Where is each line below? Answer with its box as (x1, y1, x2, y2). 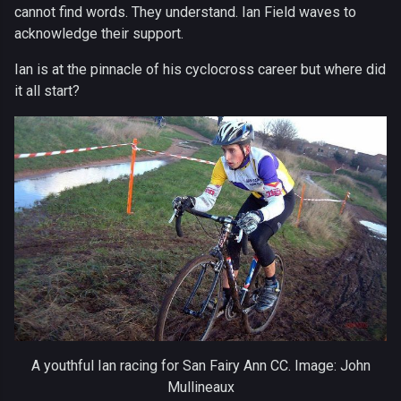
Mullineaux (166, 378, 235, 396)
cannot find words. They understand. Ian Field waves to (14, 3, 356, 21)
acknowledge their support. (14, 24, 183, 42)
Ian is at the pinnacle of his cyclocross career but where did (14, 60, 386, 78)
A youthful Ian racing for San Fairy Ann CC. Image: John (30, 356, 371, 374)
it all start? (14, 81, 80, 99)
